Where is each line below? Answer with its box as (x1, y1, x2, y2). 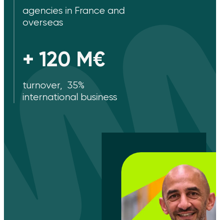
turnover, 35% (22, 79, 84, 91)
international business (22, 91, 117, 103)
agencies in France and (22, 4, 125, 16)
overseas (22, 16, 63, 28)
